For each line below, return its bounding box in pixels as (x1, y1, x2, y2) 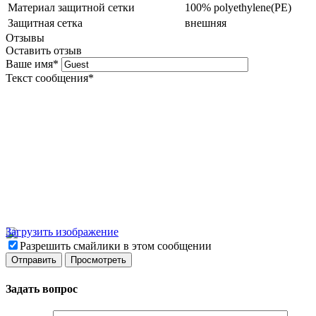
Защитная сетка (8, 17, 83, 30)
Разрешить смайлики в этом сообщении (20, 240, 212, 253)
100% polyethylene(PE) (185, 1, 291, 14)
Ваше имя (6, 58, 53, 71)
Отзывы (6, 32, 44, 44)
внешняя (185, 17, 226, 30)
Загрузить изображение (6, 226, 119, 238)
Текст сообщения (6, 72, 88, 85)
